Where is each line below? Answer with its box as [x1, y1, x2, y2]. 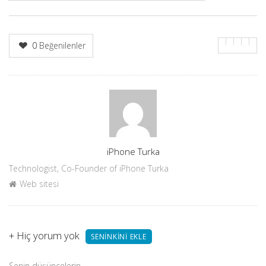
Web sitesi [20, 178, 59, 190]
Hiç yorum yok [14, 229, 80, 243]
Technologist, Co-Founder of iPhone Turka [9, 163, 169, 175]
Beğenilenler [37, 39, 86, 51]
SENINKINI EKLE [91, 232, 147, 242]
